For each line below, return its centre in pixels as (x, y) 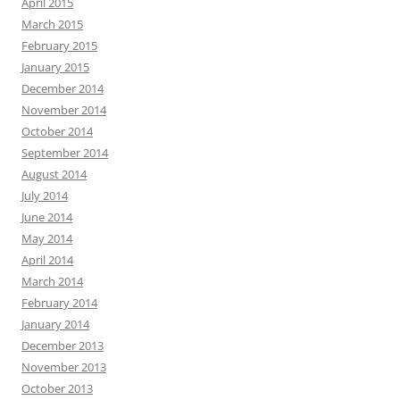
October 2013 (57, 388)
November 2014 (64, 109)
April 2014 (47, 259)
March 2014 (52, 281)
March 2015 (52, 24)
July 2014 (45, 195)
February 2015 (59, 45)
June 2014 (47, 217)
